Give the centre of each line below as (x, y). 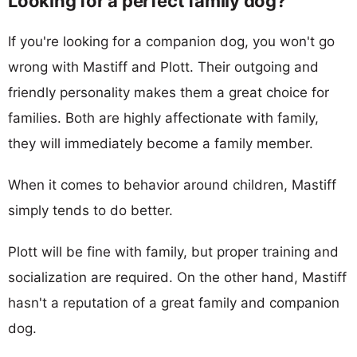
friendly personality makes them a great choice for (169, 92)
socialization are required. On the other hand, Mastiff (177, 277)
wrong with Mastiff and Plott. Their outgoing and (163, 67)
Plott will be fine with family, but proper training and (173, 251)
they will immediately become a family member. (161, 143)
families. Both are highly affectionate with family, (163, 118)
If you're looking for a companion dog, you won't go (171, 41)
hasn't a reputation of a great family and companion (174, 302)
